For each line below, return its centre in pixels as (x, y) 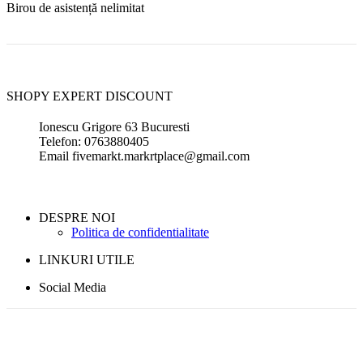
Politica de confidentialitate (140, 233)
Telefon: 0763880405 (94, 142)
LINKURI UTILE (87, 260)
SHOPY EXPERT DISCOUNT (90, 96)
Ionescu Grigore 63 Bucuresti (114, 127)
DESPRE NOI (77, 218)
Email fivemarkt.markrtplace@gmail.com (144, 156)
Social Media (73, 288)
